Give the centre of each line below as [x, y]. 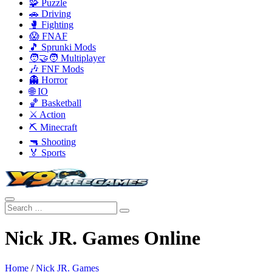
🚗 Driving [50, 14]
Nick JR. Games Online [103, 238]
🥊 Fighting [51, 25]
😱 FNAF [48, 36]
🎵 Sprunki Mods [63, 47]
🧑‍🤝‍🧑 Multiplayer [67, 58]
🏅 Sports [47, 153]
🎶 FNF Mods [56, 69]
